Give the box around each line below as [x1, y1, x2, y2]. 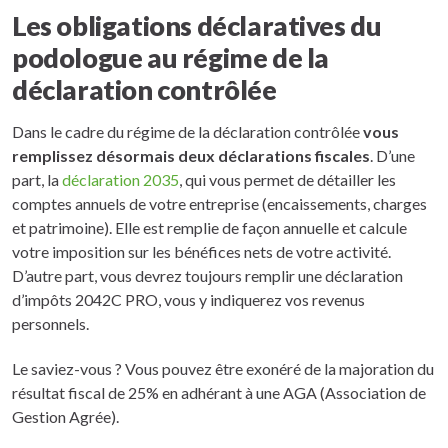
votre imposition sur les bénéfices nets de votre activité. [12, 241, 391, 261]
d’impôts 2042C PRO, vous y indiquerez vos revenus [12, 289, 365, 309]
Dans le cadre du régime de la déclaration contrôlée [12, 121, 363, 141]
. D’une [370, 145, 415, 165]
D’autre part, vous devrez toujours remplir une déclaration [12, 265, 403, 285]
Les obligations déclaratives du [12, 8, 382, 42]
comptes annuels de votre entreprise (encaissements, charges [12, 193, 427, 213]
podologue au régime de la [12, 40, 329, 74]
